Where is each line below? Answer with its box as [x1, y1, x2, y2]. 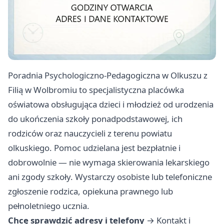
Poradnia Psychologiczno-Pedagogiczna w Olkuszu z [8, 69, 207, 81]
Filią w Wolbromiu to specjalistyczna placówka [8, 84, 184, 96]
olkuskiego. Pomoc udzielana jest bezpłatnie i [8, 142, 180, 154]
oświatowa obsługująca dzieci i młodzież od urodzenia [8, 98, 213, 110]
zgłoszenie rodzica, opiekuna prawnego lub [8, 185, 173, 197]
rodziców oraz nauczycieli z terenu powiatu [8, 127, 172, 139]
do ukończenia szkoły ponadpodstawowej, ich [8, 113, 182, 125]
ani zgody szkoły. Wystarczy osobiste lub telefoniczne [8, 171, 212, 183]
